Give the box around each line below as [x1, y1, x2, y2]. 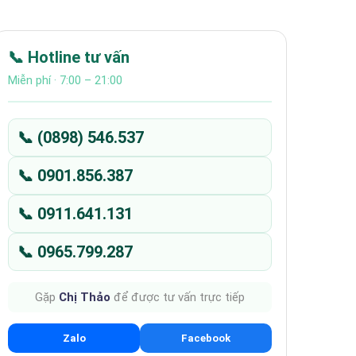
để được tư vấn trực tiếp [110, 290, 245, 304]
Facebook [181, 332, 230, 344]
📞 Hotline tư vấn [8, 48, 130, 67]
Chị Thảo [59, 290, 110, 304]
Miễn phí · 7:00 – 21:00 [8, 73, 122, 87]
